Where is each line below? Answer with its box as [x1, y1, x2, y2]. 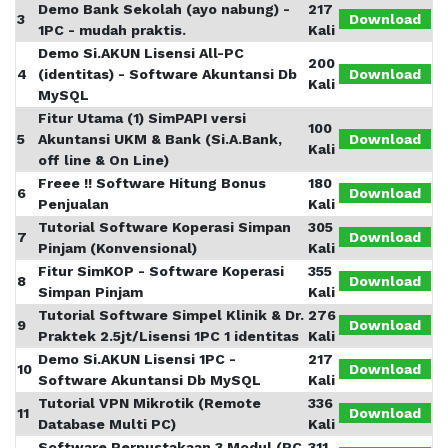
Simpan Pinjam [38, 284, 143, 300]
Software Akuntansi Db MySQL [38, 372, 261, 388]
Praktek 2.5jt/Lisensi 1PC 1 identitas [38, 328, 299, 344]
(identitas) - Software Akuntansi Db [38, 66, 297, 82]
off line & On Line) [38, 152, 169, 168]
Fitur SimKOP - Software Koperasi [38, 263, 284, 279]
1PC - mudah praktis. [38, 22, 186, 38]
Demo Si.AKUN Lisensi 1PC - [38, 351, 236, 367]
